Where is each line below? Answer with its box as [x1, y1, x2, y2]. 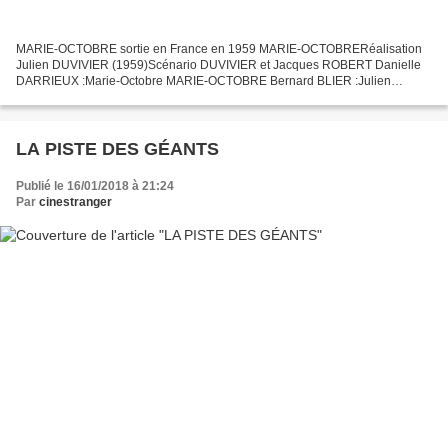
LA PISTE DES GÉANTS [16, 139, 219, 160]
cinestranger [39, 195, 112, 210]
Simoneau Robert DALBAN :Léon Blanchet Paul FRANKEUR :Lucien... [16, 90, 399, 105]
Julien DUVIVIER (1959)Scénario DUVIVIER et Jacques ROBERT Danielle [16, 58, 421, 73]
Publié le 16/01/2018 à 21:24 [16, 179, 174, 194]
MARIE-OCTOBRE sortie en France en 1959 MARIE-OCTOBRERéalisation [16, 42, 422, 57]
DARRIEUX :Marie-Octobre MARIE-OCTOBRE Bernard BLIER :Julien [16, 74, 391, 89]
